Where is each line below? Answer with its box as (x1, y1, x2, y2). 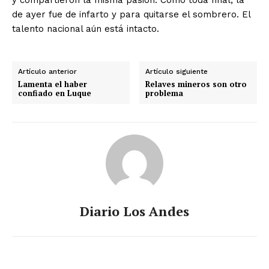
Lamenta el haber (18, 79, 87, 90)
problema (145, 88, 184, 99)
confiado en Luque (18, 88, 91, 99)
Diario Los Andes (80, 202, 189, 220)
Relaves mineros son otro (145, 79, 247, 90)
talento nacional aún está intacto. (12, 23, 159, 35)
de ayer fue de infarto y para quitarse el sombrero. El (12, 9, 250, 20)
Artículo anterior (18, 67, 77, 76)
